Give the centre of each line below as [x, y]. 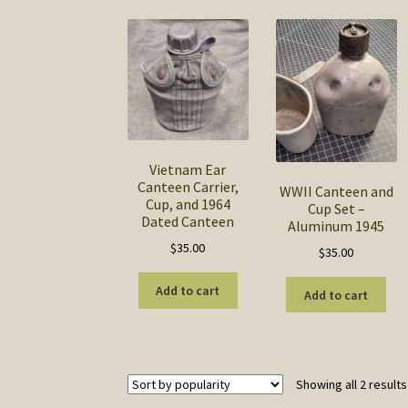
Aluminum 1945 [337, 225]
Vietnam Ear [188, 169]
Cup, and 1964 [188, 204]
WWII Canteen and [336, 191]
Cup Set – [336, 208]
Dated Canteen [188, 221]
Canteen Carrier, [188, 186]
